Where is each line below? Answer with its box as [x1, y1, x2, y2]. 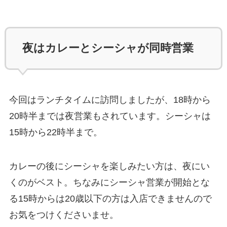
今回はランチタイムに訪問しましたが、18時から [9, 94, 211, 105]
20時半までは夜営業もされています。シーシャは [9, 110, 211, 121]
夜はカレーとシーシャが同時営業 [22, 42, 194, 55]
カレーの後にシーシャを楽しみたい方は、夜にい [9, 161, 210, 172]
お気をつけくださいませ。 [9, 210, 119, 220]
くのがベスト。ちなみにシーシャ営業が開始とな [9, 177, 210, 188]
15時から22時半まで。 [9, 127, 102, 137]
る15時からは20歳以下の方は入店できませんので [9, 194, 212, 204]
